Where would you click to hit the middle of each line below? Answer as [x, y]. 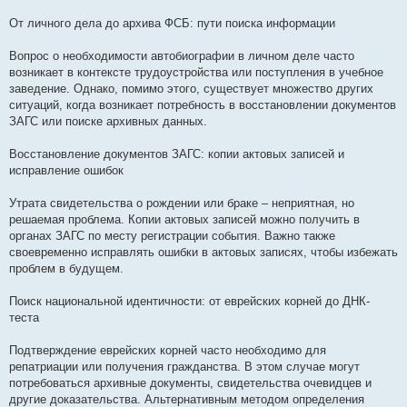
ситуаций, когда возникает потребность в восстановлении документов [203, 105]
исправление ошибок [66, 171]
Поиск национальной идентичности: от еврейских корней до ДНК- [189, 302]
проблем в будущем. [66, 269]
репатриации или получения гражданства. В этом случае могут [184, 367]
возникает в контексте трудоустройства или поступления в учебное [196, 73]
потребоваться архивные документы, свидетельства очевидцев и [190, 383]
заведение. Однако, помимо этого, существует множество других [191, 89]
